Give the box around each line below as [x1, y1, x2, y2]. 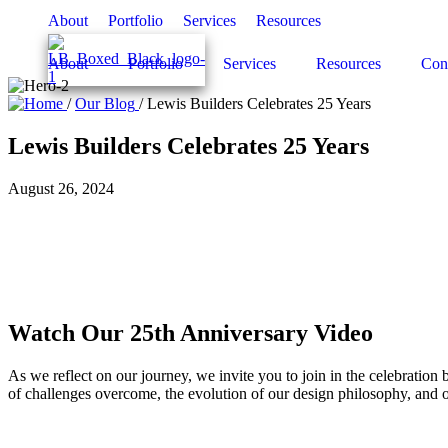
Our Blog [75, 95, 135, 112]
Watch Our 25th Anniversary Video [8, 319, 373, 346]
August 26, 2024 [8, 179, 114, 197]
